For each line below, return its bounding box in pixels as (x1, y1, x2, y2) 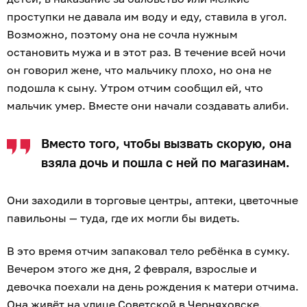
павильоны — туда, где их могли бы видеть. (7, 211, 243, 225)
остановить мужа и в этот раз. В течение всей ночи (7, 45, 286, 60)
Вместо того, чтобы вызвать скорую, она (41, 136, 291, 151)
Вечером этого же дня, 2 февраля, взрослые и (7, 262, 257, 276)
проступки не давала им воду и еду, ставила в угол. (7, 10, 287, 24)
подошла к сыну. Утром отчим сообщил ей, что (7, 81, 263, 95)
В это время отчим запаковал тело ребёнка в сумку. (7, 244, 290, 258)
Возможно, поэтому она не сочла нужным (7, 27, 238, 42)
